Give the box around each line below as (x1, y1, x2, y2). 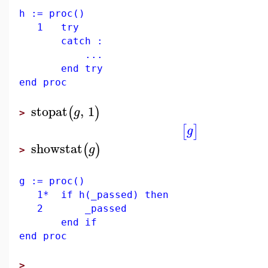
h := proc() (19, 8, 85, 19)
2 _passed (19, 203, 127, 214)
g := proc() (19, 175, 85, 187)
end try (19, 63, 103, 74)
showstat (31, 137, 83, 159)
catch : (19, 35, 103, 47)
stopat (31, 100, 68, 122)
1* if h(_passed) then (19, 189, 169, 200)
